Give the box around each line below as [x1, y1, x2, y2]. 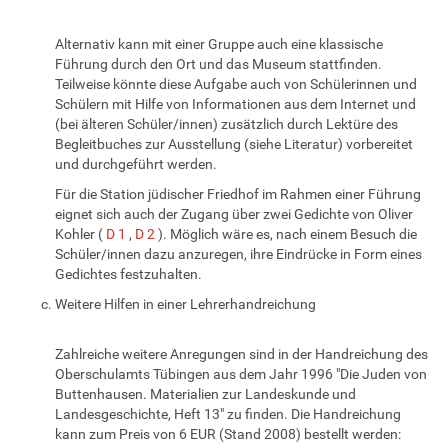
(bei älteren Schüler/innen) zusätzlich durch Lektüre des [55, 115, 398, 132]
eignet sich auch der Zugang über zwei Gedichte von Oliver [55, 205, 413, 222]
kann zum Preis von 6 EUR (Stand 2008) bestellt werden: [55, 425, 401, 442]
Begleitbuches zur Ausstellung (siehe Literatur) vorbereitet [55, 135, 413, 152]
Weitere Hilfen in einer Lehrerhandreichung [55, 295, 316, 312]
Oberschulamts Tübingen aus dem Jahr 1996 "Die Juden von [55, 365, 427, 382]
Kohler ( [55, 225, 106, 242]
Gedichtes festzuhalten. [55, 265, 202, 282]
